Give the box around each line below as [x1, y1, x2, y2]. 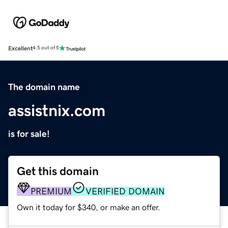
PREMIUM [31, 186, 72, 196]
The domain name [8, 82, 80, 92]
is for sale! [8, 129, 50, 138]
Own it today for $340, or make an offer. [17, 203, 160, 211]
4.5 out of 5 [33, 45, 59, 51]
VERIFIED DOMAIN [85, 186, 165, 196]
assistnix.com [8, 102, 105, 119]
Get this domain [17, 165, 99, 177]
